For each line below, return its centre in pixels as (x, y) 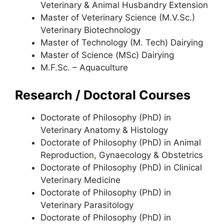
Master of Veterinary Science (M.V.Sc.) (118, 17)
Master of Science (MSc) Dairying (107, 55)
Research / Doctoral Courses (103, 95)
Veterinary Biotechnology (90, 30)
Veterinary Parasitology (87, 205)
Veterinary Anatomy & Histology (104, 130)
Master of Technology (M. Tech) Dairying (122, 42)
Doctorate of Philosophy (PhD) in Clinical (121, 167)
